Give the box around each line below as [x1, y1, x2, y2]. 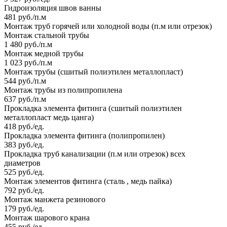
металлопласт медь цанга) [4, 113, 94, 122]
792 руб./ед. [4, 186, 44, 195]
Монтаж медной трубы [4, 49, 84, 58]
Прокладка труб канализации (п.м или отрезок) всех [4, 149, 185, 159]
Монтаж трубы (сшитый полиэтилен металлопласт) [4, 67, 183, 77]
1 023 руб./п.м [4, 58, 52, 67]
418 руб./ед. [4, 122, 44, 131]
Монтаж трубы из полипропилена [4, 86, 122, 95]
